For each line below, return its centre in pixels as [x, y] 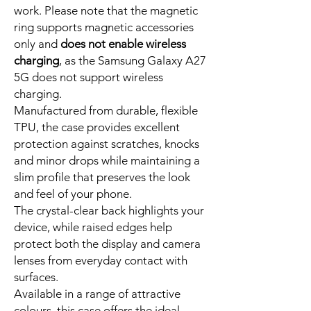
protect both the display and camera [107, 243]
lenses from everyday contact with [101, 260]
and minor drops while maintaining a [107, 160]
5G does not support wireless [89, 77]
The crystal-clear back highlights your [109, 210]
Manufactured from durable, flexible [106, 110]
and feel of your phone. [73, 193]
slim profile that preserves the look [102, 177]
